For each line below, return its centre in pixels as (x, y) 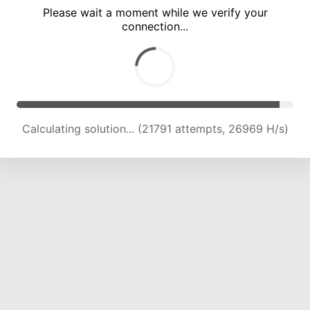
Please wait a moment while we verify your (155, 13)
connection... (155, 27)
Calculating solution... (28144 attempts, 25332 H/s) (155, 129)
